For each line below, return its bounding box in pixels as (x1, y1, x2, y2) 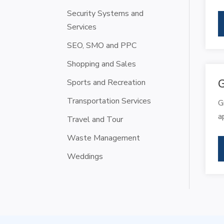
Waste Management (67, 132, 140, 143)
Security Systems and (67, 7, 144, 19)
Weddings (67, 150, 103, 162)
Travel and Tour (67, 113, 123, 125)
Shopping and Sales (67, 58, 136, 69)
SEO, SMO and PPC (67, 39, 137, 51)
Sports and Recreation (67, 76, 146, 88)
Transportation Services (67, 95, 151, 106)
